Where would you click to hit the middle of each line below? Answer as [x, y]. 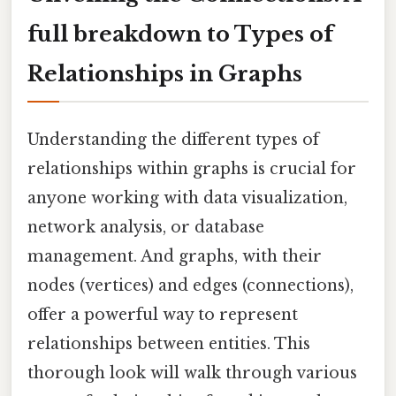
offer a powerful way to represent [163, 314]
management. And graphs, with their [175, 256]
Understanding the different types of [173, 139]
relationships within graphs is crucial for [192, 168]
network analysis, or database [146, 227]
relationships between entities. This [169, 343]
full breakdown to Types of [180, 34]
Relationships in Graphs [165, 73]
